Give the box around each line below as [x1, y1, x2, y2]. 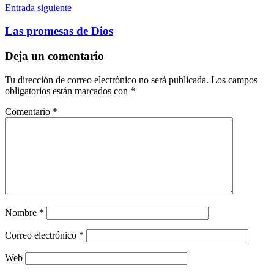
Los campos [211, 74, 257, 85]
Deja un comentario [5, 50, 104, 63]
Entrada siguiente [5, 2, 72, 13]
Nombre [5, 207, 39, 218]
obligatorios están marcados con [5, 85, 130, 96]
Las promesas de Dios [5, 24, 113, 38]
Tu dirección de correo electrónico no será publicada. [5, 74, 209, 85]
